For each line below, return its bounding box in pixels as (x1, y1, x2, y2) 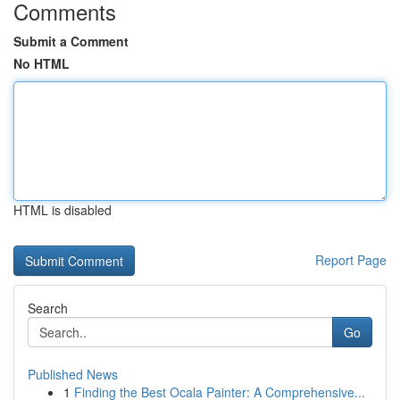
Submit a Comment (13, 32, 129, 50)
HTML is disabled (13, 201, 112, 219)
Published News (28, 365, 118, 383)
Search (28, 299, 68, 317)
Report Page (315, 251, 387, 269)
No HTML (13, 54, 70, 72)
